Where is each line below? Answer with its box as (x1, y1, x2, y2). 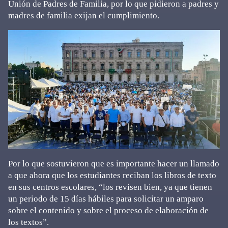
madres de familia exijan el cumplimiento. (8, 11, 159, 20)
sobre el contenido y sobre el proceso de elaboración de (8, 205, 209, 215)
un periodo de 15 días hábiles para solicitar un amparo (8, 193, 204, 204)
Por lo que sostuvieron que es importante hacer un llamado (8, 158, 219, 168)
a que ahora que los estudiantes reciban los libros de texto (8, 170, 216, 180)
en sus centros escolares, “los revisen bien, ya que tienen (8, 182, 212, 192)
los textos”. (8, 217, 51, 227)
